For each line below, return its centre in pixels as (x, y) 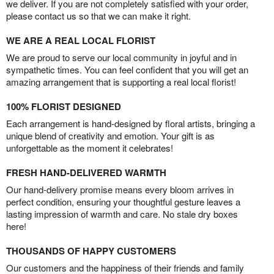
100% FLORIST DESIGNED (64, 107)
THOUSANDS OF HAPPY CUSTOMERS (91, 251)
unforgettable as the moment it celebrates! (90, 148)
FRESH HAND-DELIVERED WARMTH (86, 173)
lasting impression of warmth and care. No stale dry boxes (122, 214)
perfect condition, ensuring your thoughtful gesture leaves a (123, 202)
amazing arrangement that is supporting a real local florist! (121, 82)
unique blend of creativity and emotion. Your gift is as (110, 136)
